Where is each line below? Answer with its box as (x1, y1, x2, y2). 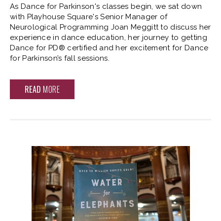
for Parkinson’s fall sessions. (10, 53, 112, 63)
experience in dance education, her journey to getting (10, 33, 207, 42)
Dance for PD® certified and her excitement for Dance (10, 43, 209, 52)
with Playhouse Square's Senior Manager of (10, 12, 168, 21)
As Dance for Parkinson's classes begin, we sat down (10, 1, 202, 11)
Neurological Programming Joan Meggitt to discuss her (10, 22, 211, 32)
